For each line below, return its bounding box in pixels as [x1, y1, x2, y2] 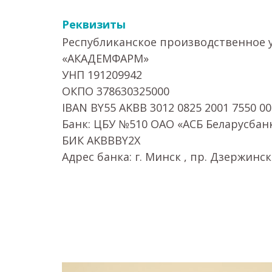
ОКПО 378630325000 [62, 84, 169, 98]
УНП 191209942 [62, 67, 142, 82]
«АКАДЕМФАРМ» [62, 51, 149, 66]
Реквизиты [62, 17, 126, 32]
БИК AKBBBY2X [62, 133, 140, 148]
